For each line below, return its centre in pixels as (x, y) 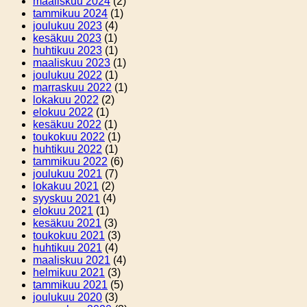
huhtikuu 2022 (67, 149)
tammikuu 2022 (70, 161)
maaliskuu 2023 (72, 62)
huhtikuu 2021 (67, 247)
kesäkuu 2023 (67, 38)
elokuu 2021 (63, 210)
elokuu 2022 (63, 112)
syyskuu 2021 (66, 198)
